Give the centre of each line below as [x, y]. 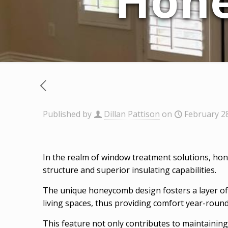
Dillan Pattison [132, 114]
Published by [67, 114]
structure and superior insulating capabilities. [130, 170]
